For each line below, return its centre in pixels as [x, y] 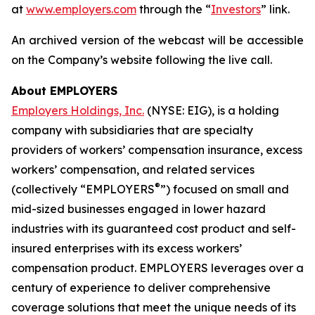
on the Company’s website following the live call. [142, 60]
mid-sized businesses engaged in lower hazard [139, 209]
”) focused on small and [225, 189]
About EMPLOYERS [64, 91]
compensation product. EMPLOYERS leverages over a [157, 268]
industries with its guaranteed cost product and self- [154, 229]
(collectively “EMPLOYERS [83, 189]
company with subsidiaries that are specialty [132, 130]
